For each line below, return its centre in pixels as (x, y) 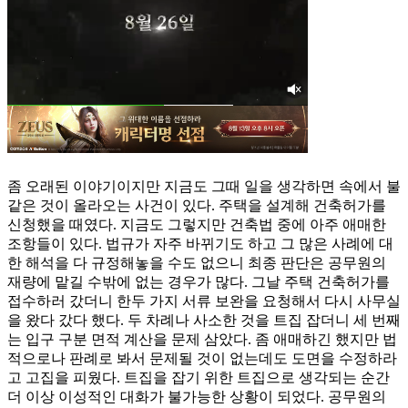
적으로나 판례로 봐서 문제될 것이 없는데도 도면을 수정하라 (202, 359)
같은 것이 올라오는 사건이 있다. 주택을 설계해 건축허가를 (197, 206)
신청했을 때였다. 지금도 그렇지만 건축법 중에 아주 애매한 (197, 225)
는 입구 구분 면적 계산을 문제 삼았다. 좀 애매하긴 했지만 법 (202, 340)
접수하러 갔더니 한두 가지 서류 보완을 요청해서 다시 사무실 (204, 301)
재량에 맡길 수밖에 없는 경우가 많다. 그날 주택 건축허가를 (199, 282)
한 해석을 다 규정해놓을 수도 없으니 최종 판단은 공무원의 (197, 263)
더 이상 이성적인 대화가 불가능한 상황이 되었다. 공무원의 (197, 397)
